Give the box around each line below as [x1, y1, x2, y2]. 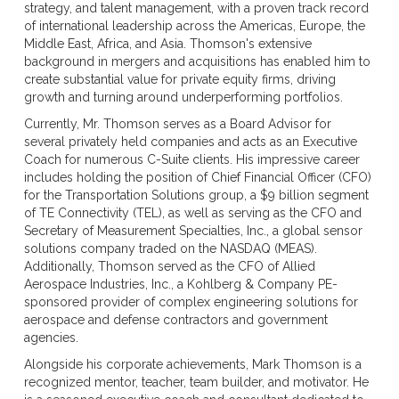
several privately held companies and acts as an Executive [23, 134, 357, 149]
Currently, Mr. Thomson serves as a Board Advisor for [23, 116, 331, 131]
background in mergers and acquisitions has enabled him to [23, 53, 370, 69]
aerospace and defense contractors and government [23, 312, 328, 327]
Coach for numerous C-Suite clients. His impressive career [23, 151, 360, 167]
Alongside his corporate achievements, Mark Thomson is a [23, 356, 362, 371]
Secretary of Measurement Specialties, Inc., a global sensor [23, 223, 362, 238]
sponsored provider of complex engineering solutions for [23, 294, 358, 309]
